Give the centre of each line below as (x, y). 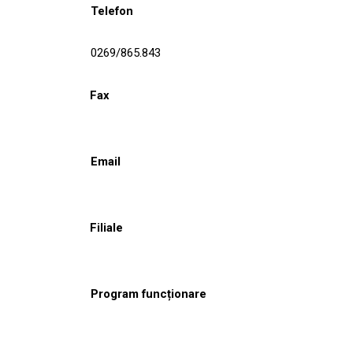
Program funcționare (149, 294)
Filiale (106, 227)
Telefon (112, 11)
